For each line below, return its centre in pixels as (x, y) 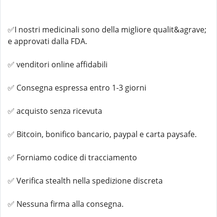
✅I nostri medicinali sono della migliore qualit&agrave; (107, 30)
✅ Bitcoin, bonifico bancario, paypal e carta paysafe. (102, 134)
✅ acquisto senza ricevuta (55, 111)
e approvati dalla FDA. (47, 41)
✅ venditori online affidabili (58, 64)
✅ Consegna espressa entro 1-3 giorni (77, 88)
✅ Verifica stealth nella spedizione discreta (85, 181)
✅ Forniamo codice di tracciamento (72, 157)
